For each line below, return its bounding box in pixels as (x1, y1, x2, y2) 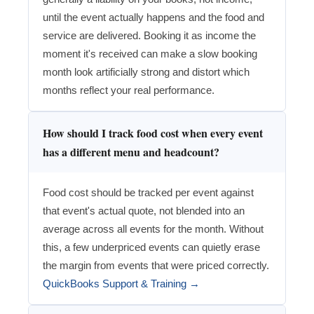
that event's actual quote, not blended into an (43, 205, 245, 217)
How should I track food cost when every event (43, 125, 263, 142)
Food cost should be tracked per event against (43, 186, 254, 199)
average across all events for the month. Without (43, 223, 264, 235)
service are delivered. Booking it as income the (43, 29, 256, 42)
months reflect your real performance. (43, 84, 214, 97)
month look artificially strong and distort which (43, 66, 250, 78)
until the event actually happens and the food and (43, 11, 264, 24)
